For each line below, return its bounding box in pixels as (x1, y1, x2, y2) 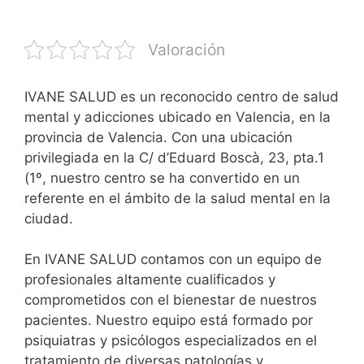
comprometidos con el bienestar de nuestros (24, 292, 317, 309)
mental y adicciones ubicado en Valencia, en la (24, 108, 331, 125)
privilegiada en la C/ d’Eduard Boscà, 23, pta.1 (24, 149, 324, 166)
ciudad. (24, 210, 73, 227)
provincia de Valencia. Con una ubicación (24, 128, 292, 145)
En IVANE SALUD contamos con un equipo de (24, 251, 322, 268)
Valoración (148, 39, 225, 59)
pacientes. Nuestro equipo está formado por (24, 312, 313, 329)
